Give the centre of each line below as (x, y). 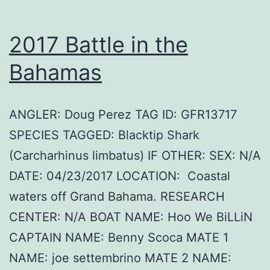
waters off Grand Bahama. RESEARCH (117, 197)
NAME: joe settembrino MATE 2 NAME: (120, 258)
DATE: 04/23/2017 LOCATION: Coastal (120, 176)
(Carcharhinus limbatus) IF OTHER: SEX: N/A (135, 156)
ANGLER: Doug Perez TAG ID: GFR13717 (123, 115)
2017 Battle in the (99, 45)
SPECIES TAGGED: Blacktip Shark (104, 135)
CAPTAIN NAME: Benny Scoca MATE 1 (119, 238)
